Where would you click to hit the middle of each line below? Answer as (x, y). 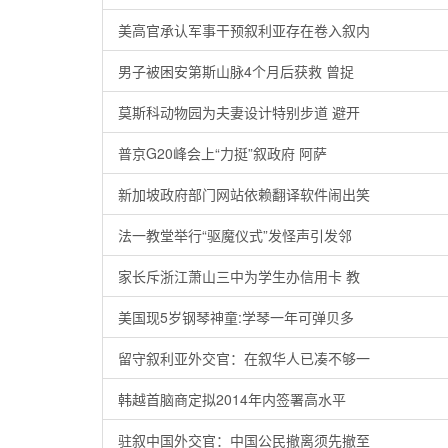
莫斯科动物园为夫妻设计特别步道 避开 (239, 112)
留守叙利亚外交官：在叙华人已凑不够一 (244, 358)
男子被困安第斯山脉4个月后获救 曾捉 (236, 71)
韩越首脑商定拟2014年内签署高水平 (232, 399)
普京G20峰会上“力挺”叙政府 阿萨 (222, 153)
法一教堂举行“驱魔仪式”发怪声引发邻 (235, 235)
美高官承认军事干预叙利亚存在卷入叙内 (244, 30)
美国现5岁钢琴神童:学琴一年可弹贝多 (236, 317)
